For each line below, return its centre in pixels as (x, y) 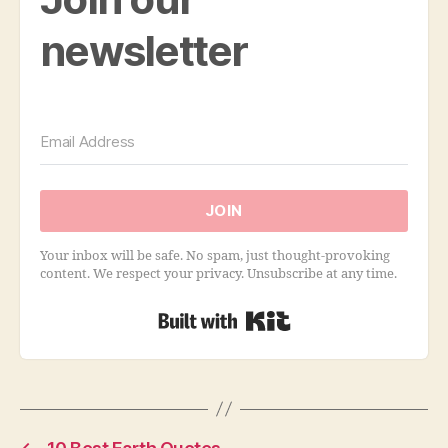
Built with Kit (347, 316)
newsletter (144, 50)
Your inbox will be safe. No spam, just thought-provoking (215, 255)
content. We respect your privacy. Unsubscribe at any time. (218, 273)
